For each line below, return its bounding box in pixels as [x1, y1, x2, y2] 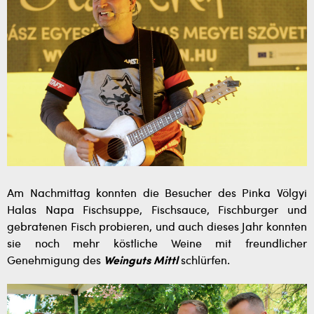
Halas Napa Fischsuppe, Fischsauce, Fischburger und [7, 205, 307, 217]
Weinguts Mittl [104, 255, 178, 267]
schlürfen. [178, 255, 230, 267]
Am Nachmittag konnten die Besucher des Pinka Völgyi [7, 188, 307, 200]
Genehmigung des [7, 255, 104, 267]
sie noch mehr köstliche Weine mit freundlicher [7, 238, 307, 250]
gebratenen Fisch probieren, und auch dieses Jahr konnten [7, 221, 307, 233]
